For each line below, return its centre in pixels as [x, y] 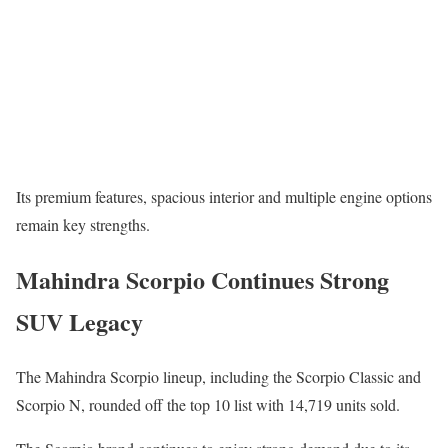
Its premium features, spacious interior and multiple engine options [224, 196]
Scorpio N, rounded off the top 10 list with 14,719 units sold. [208, 404]
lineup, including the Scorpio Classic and [290, 376]
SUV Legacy [79, 321]
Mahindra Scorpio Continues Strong [202, 279]
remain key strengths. [83, 224]
